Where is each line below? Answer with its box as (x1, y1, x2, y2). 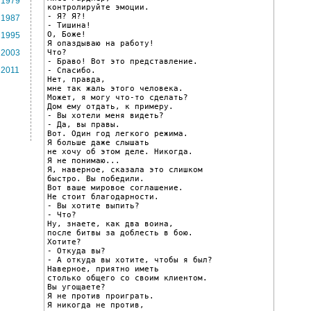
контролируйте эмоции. (47, 2, 149, 12)
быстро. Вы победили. (47, 174, 144, 183)
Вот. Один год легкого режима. (47, 128, 188, 138)
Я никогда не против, (47, 300, 144, 310)
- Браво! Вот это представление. (47, 56, 198, 66)
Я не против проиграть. (47, 291, 154, 301)
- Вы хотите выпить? (47, 201, 140, 210)
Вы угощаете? (47, 282, 106, 292)
